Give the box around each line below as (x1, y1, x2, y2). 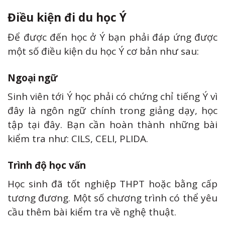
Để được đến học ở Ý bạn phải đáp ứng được (8, 31, 217, 44)
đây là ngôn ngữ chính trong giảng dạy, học (8, 104, 217, 118)
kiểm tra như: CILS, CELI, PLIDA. (8, 132, 148, 146)
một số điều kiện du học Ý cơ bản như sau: (8, 45, 199, 58)
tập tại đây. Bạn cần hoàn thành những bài (8, 118, 217, 132)
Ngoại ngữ (8, 71, 57, 84)
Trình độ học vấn (8, 158, 86, 172)
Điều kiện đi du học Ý (8, 9, 127, 25)
